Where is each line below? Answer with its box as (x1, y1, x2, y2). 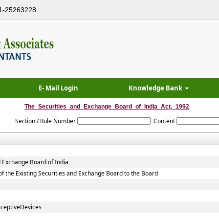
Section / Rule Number (15, 117, 76, 125)
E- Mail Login (39, 84, 78, 92)
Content (153, 117, 175, 125)
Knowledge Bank (128, 84, 184, 92)
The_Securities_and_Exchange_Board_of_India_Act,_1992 (24, 103, 189, 110)
